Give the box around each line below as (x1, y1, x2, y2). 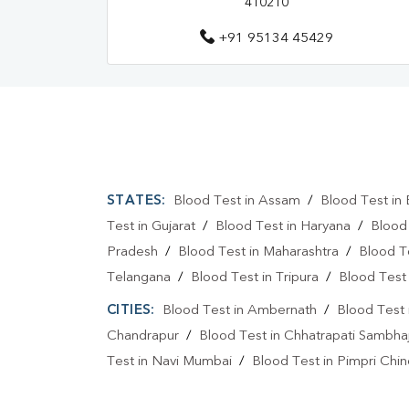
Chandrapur (107, 330, 179, 344)
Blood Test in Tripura (191, 271, 319, 286)
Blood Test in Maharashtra (178, 246, 339, 260)
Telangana (107, 271, 171, 286)
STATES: (107, 194, 166, 209)
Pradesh (107, 246, 158, 260)
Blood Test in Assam (173, 194, 300, 209)
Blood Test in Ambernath (162, 304, 317, 319)
